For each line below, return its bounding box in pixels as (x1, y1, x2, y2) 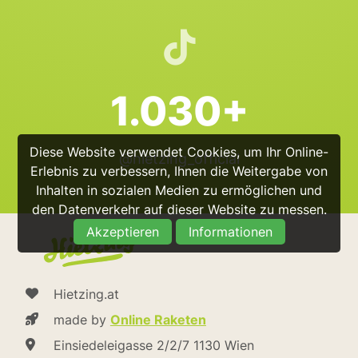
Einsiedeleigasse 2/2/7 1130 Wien (53, 337, 254, 353)
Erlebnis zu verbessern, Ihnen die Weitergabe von (30, 162, 328, 179)
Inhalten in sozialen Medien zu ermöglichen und (36, 181, 322, 198)
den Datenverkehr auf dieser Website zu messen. (31, 201, 327, 217)
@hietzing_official (118, 150, 240, 167)
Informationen (188, 223, 272, 240)
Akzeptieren (86, 223, 159, 240)
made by (53, 312, 110, 328)
